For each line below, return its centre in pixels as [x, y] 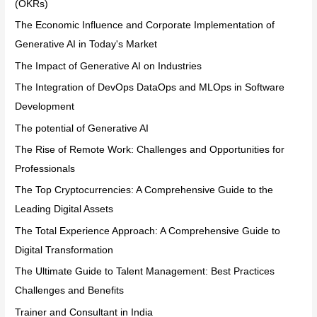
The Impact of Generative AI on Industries [109, 66]
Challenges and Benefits [70, 291]
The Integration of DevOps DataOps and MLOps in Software [150, 88]
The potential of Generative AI [82, 128]
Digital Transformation [64, 250]
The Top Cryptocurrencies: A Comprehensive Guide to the [144, 190]
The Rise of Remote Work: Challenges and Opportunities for [150, 149]
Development [45, 107]
